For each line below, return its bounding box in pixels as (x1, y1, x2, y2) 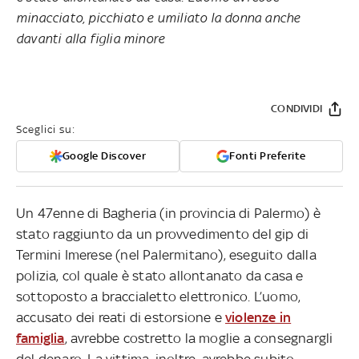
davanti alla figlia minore (16, 30, 168, 46)
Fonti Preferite (229, 149, 306, 162)
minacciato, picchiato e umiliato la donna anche (16, 9, 301, 26)
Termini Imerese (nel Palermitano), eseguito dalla (16, 246, 317, 263)
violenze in (225, 309, 292, 325)
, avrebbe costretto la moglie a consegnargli (64, 329, 333, 346)
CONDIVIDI (271, 102, 322, 115)
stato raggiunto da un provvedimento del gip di (16, 225, 309, 242)
